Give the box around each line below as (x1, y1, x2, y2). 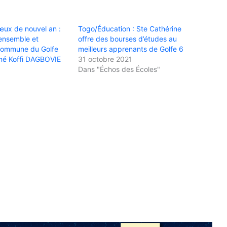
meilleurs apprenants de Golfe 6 (78, 44, 183, 53)
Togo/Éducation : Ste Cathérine (78, 24, 181, 33)
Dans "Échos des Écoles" (78, 64, 160, 73)
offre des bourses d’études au (78, 34, 177, 43)
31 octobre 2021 (78, 54, 132, 63)
